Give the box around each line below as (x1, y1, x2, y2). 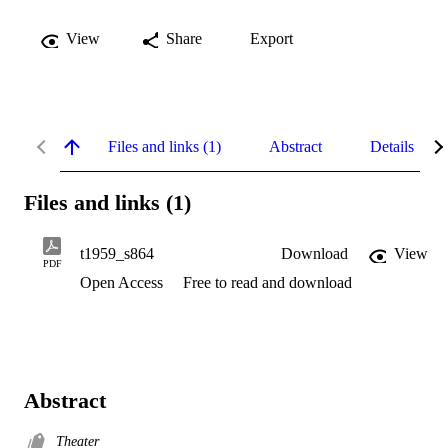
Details (370, 137, 414, 155)
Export (250, 29, 293, 47)
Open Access (80, 274, 167, 292)
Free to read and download (183, 274, 352, 292)
